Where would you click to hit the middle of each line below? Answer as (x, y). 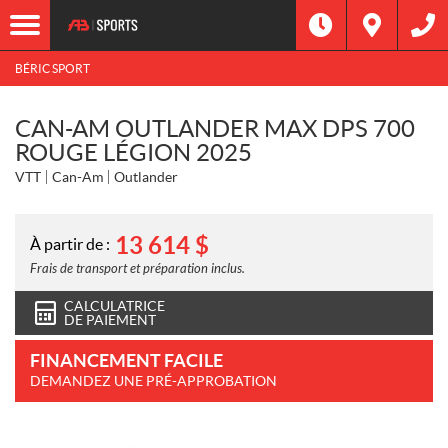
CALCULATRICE (114, 306)
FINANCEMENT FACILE (126, 360)
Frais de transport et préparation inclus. (137, 269)
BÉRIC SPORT (52, 68)
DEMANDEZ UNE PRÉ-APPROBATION (153, 381)
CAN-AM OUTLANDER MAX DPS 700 (215, 128)
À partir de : (70, 243)
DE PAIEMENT (110, 320)
